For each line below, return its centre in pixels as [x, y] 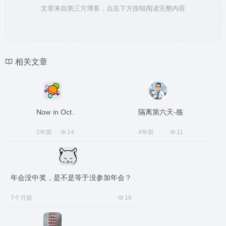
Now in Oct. [55, 112]
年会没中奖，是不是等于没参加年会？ [71, 178]
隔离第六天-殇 [161, 112]
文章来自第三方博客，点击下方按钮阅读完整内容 [113, 8]
